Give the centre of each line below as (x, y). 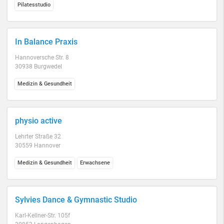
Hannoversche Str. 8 (42, 57)
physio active (38, 121)
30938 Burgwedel (38, 66)
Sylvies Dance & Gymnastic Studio (76, 200)
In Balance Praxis (46, 42)
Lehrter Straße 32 (38, 136)
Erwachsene (95, 163)
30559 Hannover (38, 145)
